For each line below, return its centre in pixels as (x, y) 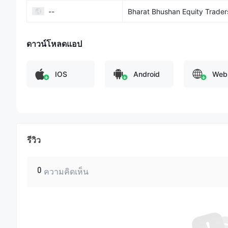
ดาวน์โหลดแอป (54, 44)
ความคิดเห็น (66, 172)
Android (147, 74)
